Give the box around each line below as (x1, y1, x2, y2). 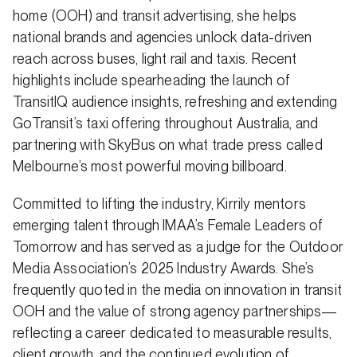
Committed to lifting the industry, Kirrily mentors (13, 195, 306, 212)
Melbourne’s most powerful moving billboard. (13, 158, 290, 175)
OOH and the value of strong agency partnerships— (13, 303, 338, 320)
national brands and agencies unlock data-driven (13, 29, 312, 45)
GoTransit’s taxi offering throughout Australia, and (13, 115, 319, 131)
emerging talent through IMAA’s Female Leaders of (13, 217, 324, 233)
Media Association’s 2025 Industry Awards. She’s (13, 260, 315, 277)
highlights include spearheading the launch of (13, 72, 291, 88)
